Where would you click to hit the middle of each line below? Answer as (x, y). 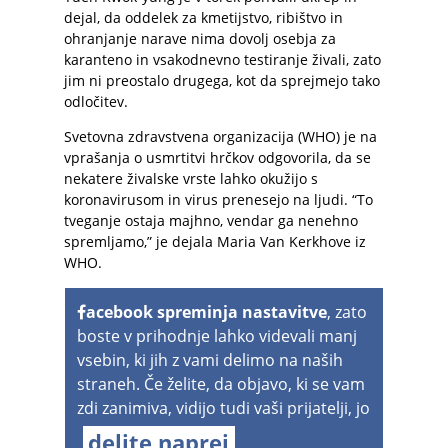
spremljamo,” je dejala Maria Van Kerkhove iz (215, 241)
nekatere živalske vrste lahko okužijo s (191, 178)
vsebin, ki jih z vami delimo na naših (210, 360)
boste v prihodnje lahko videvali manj (217, 336)
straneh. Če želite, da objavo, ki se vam (221, 384)
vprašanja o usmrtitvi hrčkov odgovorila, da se (217, 157)
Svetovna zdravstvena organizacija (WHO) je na (220, 136)
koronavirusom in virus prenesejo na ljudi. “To (218, 199)
